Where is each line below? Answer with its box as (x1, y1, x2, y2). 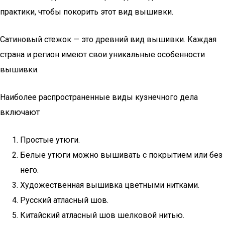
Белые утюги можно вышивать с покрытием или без (20, 150, 222, 160)
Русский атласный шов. (20, 195, 108, 205)
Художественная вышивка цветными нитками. (20, 180, 199, 190)
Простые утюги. (20, 135, 80, 145)
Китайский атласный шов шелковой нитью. (20, 210, 184, 220)
